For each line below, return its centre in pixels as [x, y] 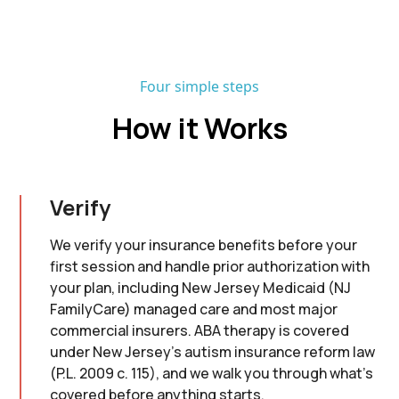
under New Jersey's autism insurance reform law [213, 352]
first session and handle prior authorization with [210, 267]
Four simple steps [199, 87]
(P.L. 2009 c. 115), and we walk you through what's [212, 374]
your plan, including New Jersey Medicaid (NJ [201, 288]
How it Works [199, 129]
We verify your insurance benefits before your [204, 245]
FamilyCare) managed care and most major [194, 309]
